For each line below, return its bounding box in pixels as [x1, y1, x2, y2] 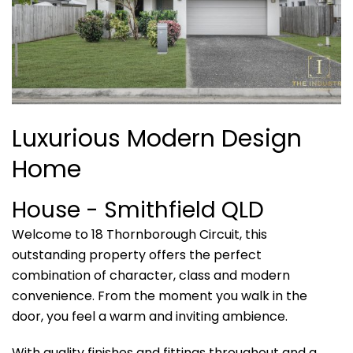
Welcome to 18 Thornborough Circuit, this [12, 225, 267, 243]
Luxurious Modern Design [12, 121, 302, 155]
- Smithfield [86, 194, 221, 225]
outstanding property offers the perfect [12, 245, 262, 264]
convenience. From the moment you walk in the [12, 286, 307, 305]
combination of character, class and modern [12, 266, 290, 284]
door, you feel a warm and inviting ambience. [12, 307, 288, 325]
